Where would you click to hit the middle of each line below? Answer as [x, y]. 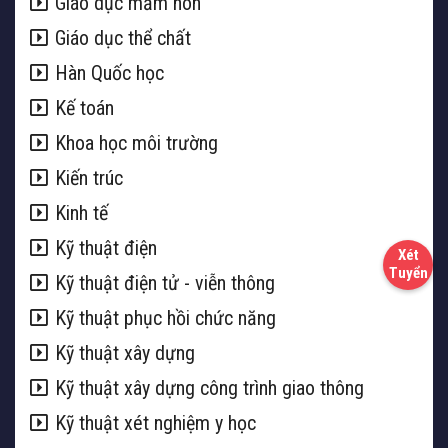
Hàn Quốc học [109, 73]
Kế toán [84, 108]
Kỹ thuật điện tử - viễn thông [165, 283]
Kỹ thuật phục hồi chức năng [165, 318]
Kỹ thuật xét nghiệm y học [155, 423]
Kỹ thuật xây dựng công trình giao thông [209, 388]
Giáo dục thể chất [123, 38]
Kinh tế [81, 213]
